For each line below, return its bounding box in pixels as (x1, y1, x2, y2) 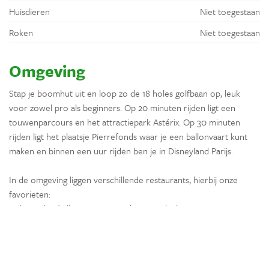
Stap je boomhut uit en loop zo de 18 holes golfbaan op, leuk (9, 86, 240, 100)
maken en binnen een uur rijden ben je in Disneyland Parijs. (9, 144, 233, 157)
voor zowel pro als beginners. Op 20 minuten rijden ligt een (9, 100, 235, 114)
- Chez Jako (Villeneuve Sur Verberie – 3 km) (9, 201, 180, 215)
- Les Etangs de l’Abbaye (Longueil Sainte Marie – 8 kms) (9, 230, 223, 244)
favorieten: (9, 187, 50, 201)
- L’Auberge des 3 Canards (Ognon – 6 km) (9, 216, 171, 229)
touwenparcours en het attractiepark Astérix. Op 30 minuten (9, 115, 240, 128)
